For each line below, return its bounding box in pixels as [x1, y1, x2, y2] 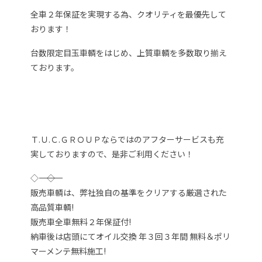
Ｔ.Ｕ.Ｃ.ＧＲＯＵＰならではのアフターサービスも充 [30, 133, 225, 146]
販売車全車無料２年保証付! [30, 216, 132, 228]
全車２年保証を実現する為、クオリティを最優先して [30, 8, 227, 20]
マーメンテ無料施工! [30, 245, 106, 257]
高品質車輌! [30, 201, 74, 213]
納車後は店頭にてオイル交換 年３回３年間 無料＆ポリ [30, 230, 231, 243]
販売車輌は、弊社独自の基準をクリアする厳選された [30, 187, 227, 199]
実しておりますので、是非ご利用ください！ [30, 148, 194, 160]
